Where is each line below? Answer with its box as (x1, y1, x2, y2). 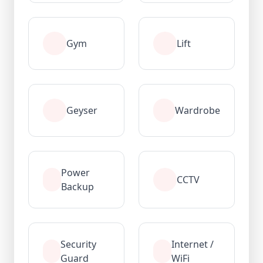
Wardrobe (175, 104, 220, 117)
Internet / (171, 238, 214, 251)
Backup (60, 180, 94, 194)
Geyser (66, 104, 97, 117)
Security (60, 238, 96, 251)
